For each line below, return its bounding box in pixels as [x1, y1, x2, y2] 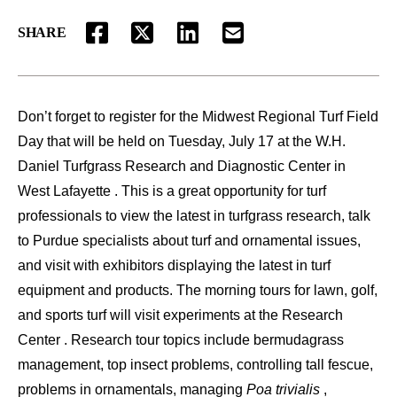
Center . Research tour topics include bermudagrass [18, 332, 344, 348]
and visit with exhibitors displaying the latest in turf [18, 258, 331, 274]
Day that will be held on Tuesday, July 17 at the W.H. [18, 134, 346, 150]
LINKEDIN [186, 34, 257, 50]
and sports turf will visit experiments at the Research [18, 307, 343, 323]
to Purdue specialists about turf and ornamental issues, [18, 233, 361, 249]
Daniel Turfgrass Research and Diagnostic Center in [18, 159, 346, 175]
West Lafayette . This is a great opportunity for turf [18, 183, 326, 199]
